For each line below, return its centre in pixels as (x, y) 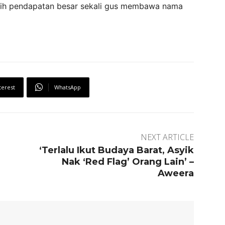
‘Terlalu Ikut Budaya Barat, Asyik (116, 150)
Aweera (176, 173)
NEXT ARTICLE (167, 137)
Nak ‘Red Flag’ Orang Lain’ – (128, 161)
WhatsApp (68, 87)
